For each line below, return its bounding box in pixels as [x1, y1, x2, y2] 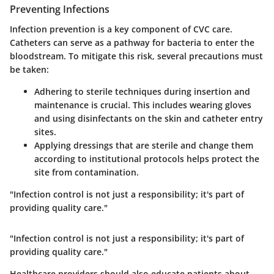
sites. [34, 125, 56, 138]
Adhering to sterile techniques [34, 85, 161, 97]
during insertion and [161, 85, 250, 97]
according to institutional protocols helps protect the [34, 152, 259, 165]
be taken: [10, 63, 49, 75]
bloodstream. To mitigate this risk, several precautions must [10, 50, 263, 62]
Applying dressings [34, 139, 113, 151]
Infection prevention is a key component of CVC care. [10, 23, 232, 35]
